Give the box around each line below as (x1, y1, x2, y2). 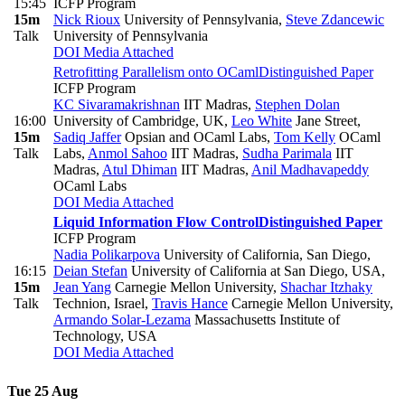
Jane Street (292, 113, 357, 129)
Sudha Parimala (242, 146, 332, 162)
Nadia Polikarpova (53, 247, 160, 263)
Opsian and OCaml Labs (121, 129, 267, 146)
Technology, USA (53, 328, 157, 344)
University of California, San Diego (160, 247, 367, 263)
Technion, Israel (53, 296, 145, 312)
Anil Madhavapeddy (251, 162, 369, 178)
